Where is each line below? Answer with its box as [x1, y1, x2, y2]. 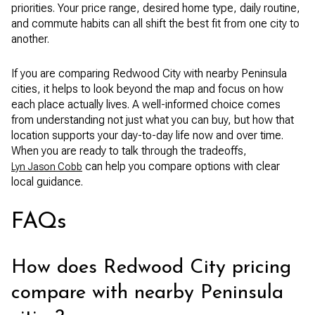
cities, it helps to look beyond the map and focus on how [11, 82, 283, 96]
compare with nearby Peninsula [11, 283, 283, 303]
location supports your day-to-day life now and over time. [11, 128, 283, 142]
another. [11, 32, 49, 46]
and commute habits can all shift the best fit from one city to [11, 17, 300, 31]
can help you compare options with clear [82, 159, 280, 173]
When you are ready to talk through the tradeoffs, [11, 143, 247, 157]
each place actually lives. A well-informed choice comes [11, 97, 281, 111]
